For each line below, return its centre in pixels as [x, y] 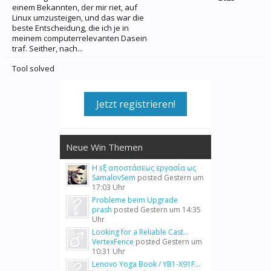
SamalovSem [114, 178]
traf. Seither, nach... [47, 48]
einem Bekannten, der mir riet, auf [75, 7]
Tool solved [33, 68]
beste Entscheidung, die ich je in [70, 28]
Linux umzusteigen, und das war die [78, 18]
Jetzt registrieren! [135, 104]
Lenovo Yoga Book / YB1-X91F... [146, 264]
